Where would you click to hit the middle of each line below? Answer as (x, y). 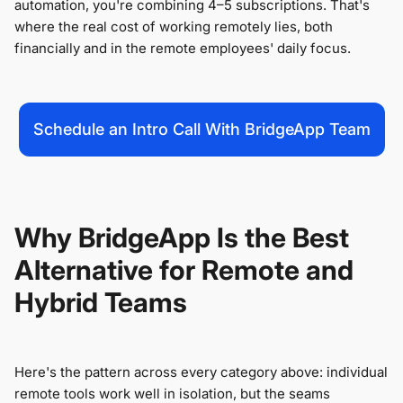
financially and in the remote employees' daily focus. (183, 49)
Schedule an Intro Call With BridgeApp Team (201, 130)
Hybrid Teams (101, 303)
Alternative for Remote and (184, 270)
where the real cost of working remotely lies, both (174, 27)
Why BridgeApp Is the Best (182, 238)
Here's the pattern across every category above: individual (201, 372)
